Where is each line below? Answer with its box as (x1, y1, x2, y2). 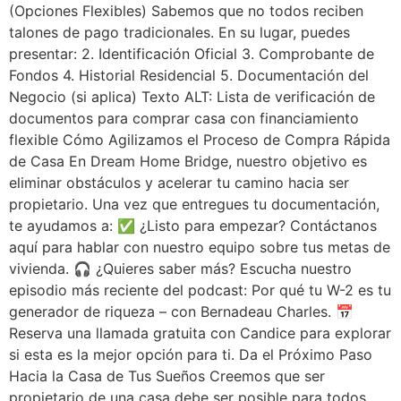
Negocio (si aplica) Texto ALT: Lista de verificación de (9, 88, 375, 107)
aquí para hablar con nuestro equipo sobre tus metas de (9, 238, 390, 257)
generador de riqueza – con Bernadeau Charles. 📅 (9, 303, 354, 321)
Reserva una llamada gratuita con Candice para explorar (9, 324, 391, 343)
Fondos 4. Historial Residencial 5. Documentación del (9, 66, 369, 85)
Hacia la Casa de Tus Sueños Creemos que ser (9, 367, 325, 386)
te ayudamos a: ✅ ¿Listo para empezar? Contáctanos (9, 217, 377, 235)
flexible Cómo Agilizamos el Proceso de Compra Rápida (9, 131, 390, 149)
